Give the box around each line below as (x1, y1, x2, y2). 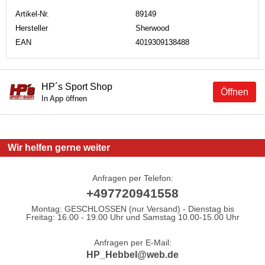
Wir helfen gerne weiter (8, 143, 110, 153)
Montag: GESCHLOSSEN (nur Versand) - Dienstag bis (31, 203, 234, 214)
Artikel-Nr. (15, 9, 49, 18)
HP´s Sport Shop (41, 81, 112, 92)
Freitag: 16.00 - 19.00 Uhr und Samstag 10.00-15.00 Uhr (25, 212, 240, 222)
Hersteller (15, 23, 48, 33)
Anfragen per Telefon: (92, 173, 173, 183)
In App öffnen (41, 93, 87, 103)
